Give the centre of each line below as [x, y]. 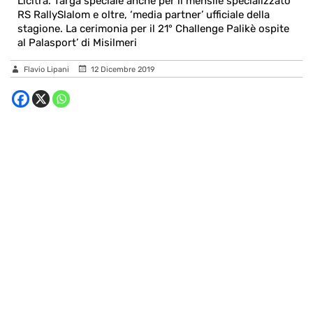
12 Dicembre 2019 [123, 70]
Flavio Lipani [48, 70]
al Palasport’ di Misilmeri [77, 43]
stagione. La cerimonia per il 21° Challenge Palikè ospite [153, 29]
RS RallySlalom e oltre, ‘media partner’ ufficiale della [144, 15]
